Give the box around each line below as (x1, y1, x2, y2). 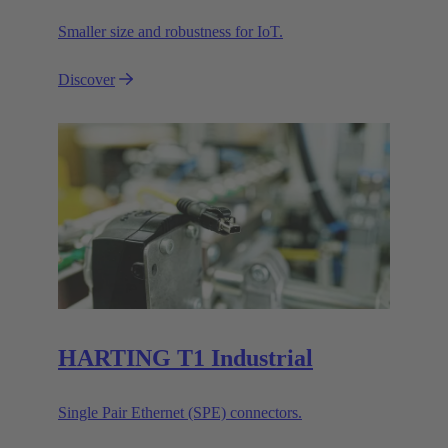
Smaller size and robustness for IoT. (58, 22, 283, 40)
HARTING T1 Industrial (58, 344, 313, 371)
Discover (58, 70, 115, 88)
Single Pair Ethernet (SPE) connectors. (58, 403, 302, 421)
